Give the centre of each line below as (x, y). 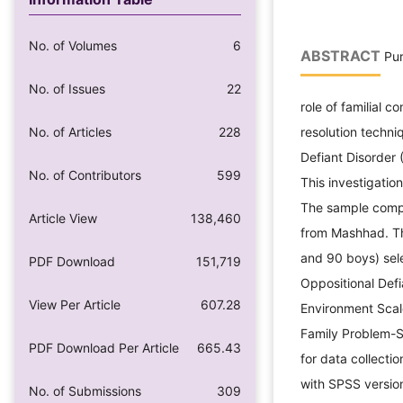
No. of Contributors (85, 175)
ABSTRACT (340, 56)
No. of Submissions (85, 390)
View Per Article (75, 304)
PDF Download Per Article (104, 347)
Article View (63, 218)
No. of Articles (70, 131)
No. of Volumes (73, 45)
